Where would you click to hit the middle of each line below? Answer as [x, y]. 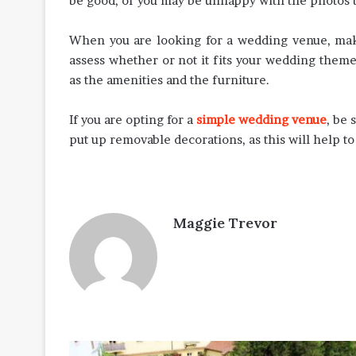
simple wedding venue [262, 119]
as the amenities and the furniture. [169, 79]
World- [85, 348]
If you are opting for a [133, 119]
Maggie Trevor [225, 222]
